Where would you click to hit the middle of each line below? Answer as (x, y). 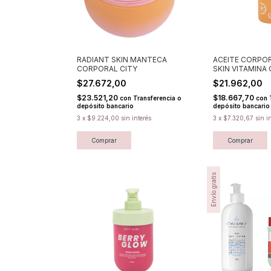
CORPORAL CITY (107, 68)
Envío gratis (214, 189)
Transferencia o (157, 98)
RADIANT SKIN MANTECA (122, 59)
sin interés (136, 118)
